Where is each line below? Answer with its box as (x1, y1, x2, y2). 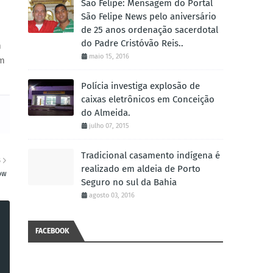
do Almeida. (81, 107, 130, 118)
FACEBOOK (35, 227, 69, 235)
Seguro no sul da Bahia (81, 177, 177, 188)
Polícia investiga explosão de (81, 80, 200, 91)
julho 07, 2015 (89, 122, 129, 130)
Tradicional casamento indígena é (81, 150, 220, 161)
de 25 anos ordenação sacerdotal (81, 24, 218, 35)
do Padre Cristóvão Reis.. (81, 38, 183, 49)
